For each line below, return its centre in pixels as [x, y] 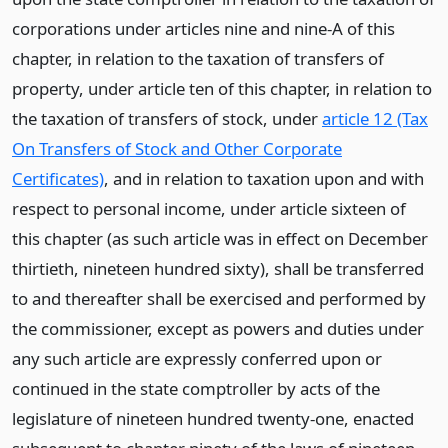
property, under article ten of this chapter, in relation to [222, 88]
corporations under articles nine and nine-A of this [203, 28]
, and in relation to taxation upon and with [264, 178]
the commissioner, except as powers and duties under [218, 328]
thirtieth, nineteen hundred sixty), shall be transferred [218, 268]
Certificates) [58, 178]
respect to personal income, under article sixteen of [209, 208]
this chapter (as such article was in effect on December [220, 238]
